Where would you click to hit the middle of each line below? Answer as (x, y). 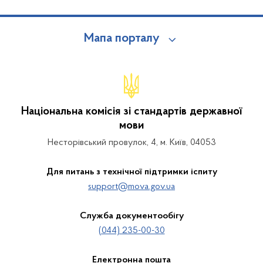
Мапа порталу (122, 39)
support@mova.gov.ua (131, 187)
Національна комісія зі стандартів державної (131, 112)
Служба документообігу (131, 216)
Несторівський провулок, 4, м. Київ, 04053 (131, 143)
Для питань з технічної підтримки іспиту (131, 172)
